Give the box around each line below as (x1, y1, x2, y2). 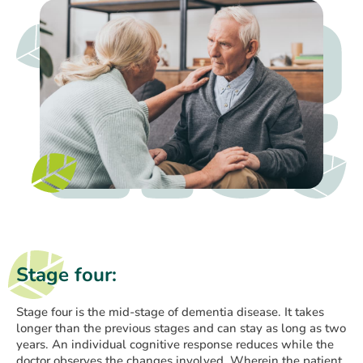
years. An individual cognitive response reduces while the (16, 336, 334, 353)
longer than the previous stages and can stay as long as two (16, 320, 346, 337)
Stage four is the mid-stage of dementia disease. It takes (16, 304, 324, 321)
